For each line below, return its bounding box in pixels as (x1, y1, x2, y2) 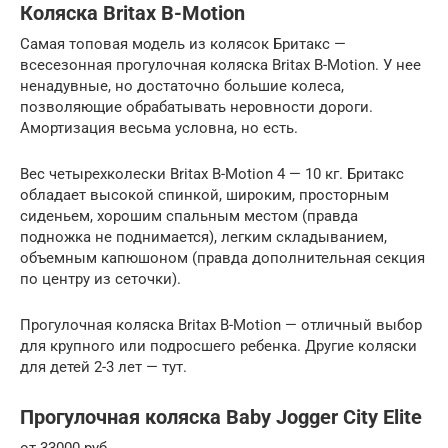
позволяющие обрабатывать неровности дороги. (20, 97, 373, 116)
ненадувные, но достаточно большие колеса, (20, 76, 344, 95)
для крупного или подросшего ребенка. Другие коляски (20, 336, 417, 355)
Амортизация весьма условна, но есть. (20, 118, 298, 137)
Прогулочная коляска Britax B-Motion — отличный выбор (20, 315, 422, 334)
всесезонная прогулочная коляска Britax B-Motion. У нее (20, 55, 421, 74)
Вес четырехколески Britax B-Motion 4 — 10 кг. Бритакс (20, 164, 404, 183)
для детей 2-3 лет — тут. (20, 357, 187, 376)
